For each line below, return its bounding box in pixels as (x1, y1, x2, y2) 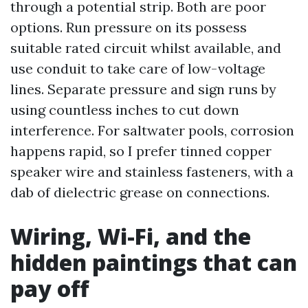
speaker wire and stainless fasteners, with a (10, 163, 294, 180)
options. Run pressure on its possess (10, 19, 247, 36)
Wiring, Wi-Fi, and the (10, 221, 251, 251)
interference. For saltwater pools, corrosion (10, 122, 294, 139)
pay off (10, 274, 89, 303)
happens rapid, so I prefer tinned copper (10, 142, 272, 159)
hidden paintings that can (10, 247, 297, 277)
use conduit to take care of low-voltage (10, 60, 265, 77)
